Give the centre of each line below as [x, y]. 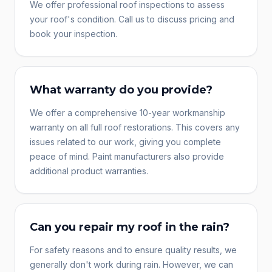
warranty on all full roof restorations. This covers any [135, 127]
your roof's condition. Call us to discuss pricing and [132, 19]
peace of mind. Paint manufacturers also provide [127, 156]
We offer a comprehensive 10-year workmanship [127, 113]
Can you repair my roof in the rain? [130, 227]
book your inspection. [73, 34]
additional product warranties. [89, 171]
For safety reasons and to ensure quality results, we [133, 250]
